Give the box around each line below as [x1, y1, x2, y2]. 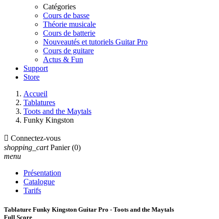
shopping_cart [4, 143, 48, 152]
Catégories [43, 2, 76, 11]
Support [23, 64, 48, 72]
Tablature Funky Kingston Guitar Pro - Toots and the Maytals [4, 206, 174, 214]
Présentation [23, 169, 61, 177]
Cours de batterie [43, 29, 95, 37]
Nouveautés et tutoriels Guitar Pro [43, 38, 148, 46]
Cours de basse [43, 11, 89, 20]
